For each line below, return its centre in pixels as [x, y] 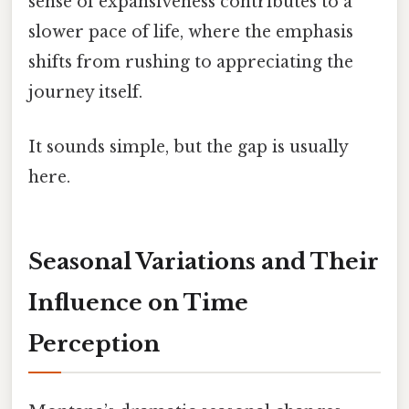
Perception [94, 343]
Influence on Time [138, 302]
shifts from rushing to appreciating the [191, 63]
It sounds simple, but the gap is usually [188, 147]
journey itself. [85, 93]
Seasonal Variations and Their [204, 261]
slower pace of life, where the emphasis [191, 32]
